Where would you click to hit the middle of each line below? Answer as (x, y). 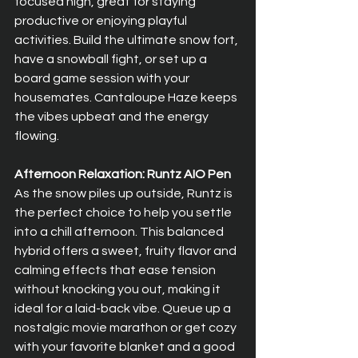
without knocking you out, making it (119, 290)
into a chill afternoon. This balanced (120, 232)
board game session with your (103, 79)
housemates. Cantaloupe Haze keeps (127, 98)
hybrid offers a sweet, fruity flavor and (127, 251)
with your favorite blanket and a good (126, 347)
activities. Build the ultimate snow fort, (127, 40)
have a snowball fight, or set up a (112, 60)
